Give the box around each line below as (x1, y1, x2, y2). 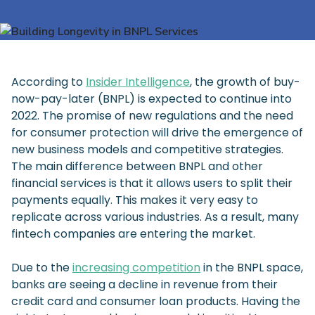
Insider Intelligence (86, 74, 190, 91)
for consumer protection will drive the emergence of (11, 124, 303, 141)
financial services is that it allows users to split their (11, 175, 292, 192)
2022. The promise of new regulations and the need (11, 108, 293, 124)
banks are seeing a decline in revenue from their (11, 276, 278, 293)
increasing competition (72, 259, 200, 276)
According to (11, 74, 86, 91)
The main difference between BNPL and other (11, 158, 263, 175)
